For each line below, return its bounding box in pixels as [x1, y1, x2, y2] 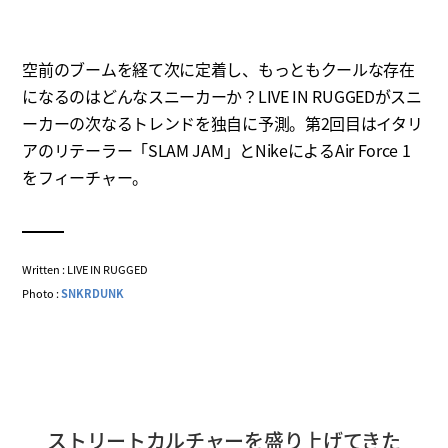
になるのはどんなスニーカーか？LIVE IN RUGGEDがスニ [22, 84, 422, 109]
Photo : [22, 285, 62, 302]
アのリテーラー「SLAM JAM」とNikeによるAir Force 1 [22, 138, 411, 163]
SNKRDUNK [61, 285, 125, 302]
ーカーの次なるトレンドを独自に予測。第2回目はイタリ [22, 111, 423, 136]
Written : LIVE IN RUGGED [22, 261, 149, 278]
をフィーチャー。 [22, 165, 148, 190]
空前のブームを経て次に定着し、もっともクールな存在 [22, 57, 415, 82]
